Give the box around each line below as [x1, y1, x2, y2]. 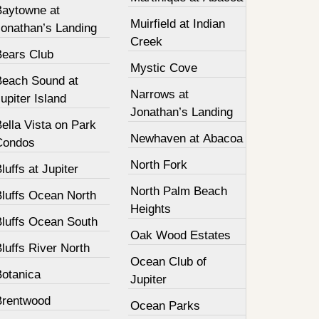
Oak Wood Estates [130, 229, 231, 242]
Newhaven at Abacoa [130, 132, 244, 145]
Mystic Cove [130, 61, 198, 75]
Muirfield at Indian [130, 17, 226, 31]
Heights [130, 202, 172, 216]
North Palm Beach [130, 184, 228, 198]
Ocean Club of [130, 255, 207, 268]
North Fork [130, 158, 188, 172]
